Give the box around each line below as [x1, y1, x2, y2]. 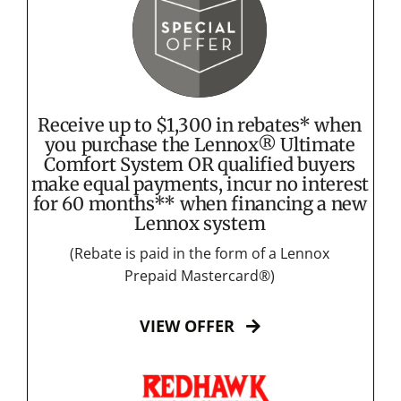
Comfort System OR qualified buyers [44, 152, 356, 176]
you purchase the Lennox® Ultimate [44, 132, 355, 157]
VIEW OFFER [139, 314, 235, 337]
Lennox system [134, 211, 266, 235]
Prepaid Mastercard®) [124, 265, 276, 286]
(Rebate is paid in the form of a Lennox [70, 243, 330, 263]
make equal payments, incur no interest [30, 172, 369, 196]
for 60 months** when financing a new [32, 192, 367, 216]
